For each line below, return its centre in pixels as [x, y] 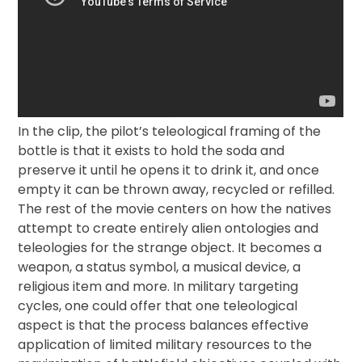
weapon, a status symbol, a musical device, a [160, 267]
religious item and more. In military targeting [158, 286]
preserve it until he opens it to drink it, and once [169, 170]
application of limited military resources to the [165, 345]
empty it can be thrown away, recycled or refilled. [177, 189]
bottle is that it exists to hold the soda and [152, 151]
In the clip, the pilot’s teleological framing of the [170, 131]
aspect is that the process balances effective [164, 325]
